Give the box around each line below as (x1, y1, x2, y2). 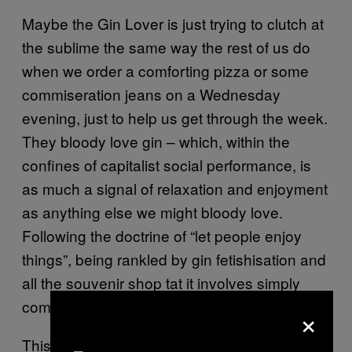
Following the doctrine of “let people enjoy (22, 224, 302, 246)
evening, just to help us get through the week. (22, 106, 328, 128)
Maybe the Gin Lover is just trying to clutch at (22, 12, 324, 34)
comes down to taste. (22, 295, 166, 317)
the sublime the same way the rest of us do (22, 35, 310, 57)
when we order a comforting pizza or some (22, 59, 309, 81)
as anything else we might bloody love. (22, 200, 283, 222)
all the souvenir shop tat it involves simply (22, 271, 300, 293)
